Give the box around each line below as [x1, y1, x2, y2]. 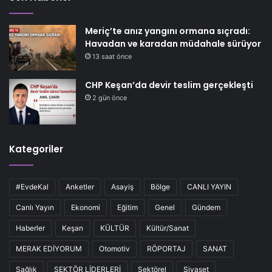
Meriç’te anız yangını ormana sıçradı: [85, 24, 250, 37]
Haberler [16, 223, 45, 233]
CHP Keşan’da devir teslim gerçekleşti [85, 78, 253, 91]
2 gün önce [92, 93, 127, 102]
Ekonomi [71, 202, 100, 212]
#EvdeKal [16, 182, 49, 191]
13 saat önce [92, 52, 132, 61]
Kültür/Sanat [146, 223, 189, 233]
